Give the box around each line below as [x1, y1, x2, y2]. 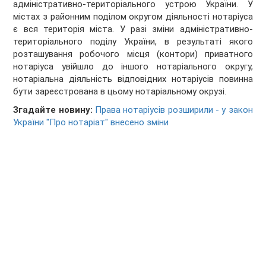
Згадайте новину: [13, 104, 93, 116]
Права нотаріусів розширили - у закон [95, 104, 253, 116]
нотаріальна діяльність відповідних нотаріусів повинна [13, 74, 253, 85]
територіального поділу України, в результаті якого [13, 36, 253, 47]
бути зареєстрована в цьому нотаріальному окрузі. [13, 86, 227, 97]
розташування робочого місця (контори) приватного [13, 49, 253, 60]
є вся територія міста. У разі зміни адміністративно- [13, 24, 253, 35]
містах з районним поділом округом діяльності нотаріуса [13, 11, 253, 23]
